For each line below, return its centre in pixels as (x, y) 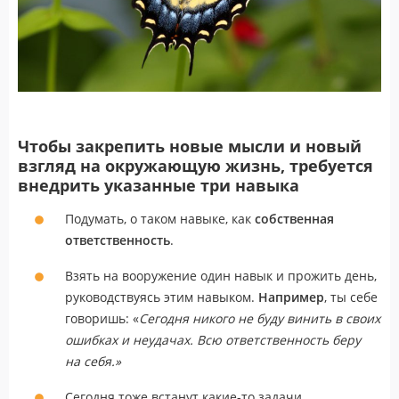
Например (291, 297)
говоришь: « (102, 318)
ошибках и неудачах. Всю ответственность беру (213, 339)
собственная (294, 218)
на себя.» (93, 361)
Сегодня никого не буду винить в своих (260, 318)
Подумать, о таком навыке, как (160, 218)
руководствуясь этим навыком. (162, 297)
